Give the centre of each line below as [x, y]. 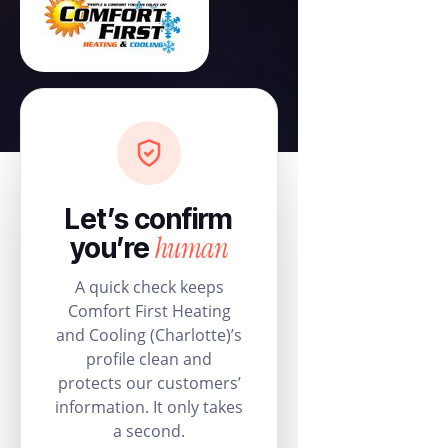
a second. [149, 431]
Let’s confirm [149, 219]
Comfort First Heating [149, 311]
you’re [112, 248]
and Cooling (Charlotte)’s [149, 335]
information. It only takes [149, 407]
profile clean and [149, 359]
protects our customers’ [149, 383]
